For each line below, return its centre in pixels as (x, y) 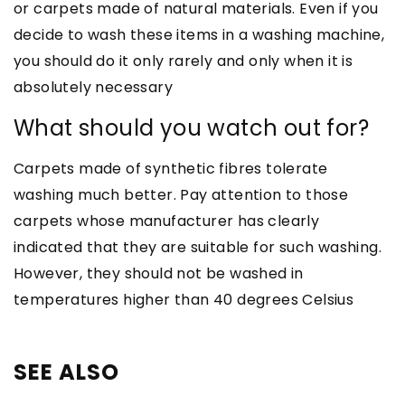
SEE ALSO (66, 372)
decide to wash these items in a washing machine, (199, 34)
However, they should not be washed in (159, 273)
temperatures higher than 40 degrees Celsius (184, 299)
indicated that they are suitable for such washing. (198, 247)
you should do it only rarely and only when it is (184, 61)
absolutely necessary (93, 87)
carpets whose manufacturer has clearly (167, 221)
